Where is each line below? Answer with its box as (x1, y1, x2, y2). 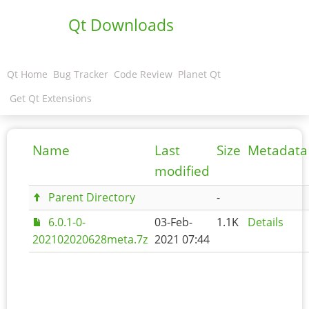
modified (154, 162, 210, 180)
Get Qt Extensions (10, 92, 92, 105)
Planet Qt (178, 68, 221, 81)
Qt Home (7, 68, 48, 81)
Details (248, 215, 283, 230)
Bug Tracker (53, 68, 108, 81)
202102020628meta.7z (32, 232, 148, 247)
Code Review (114, 68, 172, 81)
